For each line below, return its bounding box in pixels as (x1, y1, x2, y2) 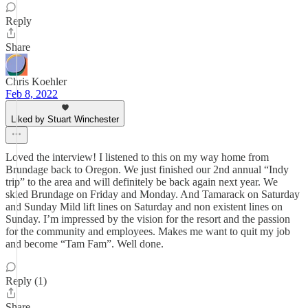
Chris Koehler (5, 76, 67, 87)
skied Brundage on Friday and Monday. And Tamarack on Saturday (5, 188, 300, 200)
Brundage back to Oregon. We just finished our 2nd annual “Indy (5, 164, 289, 175)
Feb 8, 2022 (5, 88, 58, 100)
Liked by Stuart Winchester (11, 114, 119, 124)
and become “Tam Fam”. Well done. (5, 238, 164, 250)
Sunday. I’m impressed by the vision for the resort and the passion (5, 213, 290, 225)
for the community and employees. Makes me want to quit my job (5, 225, 290, 237)
